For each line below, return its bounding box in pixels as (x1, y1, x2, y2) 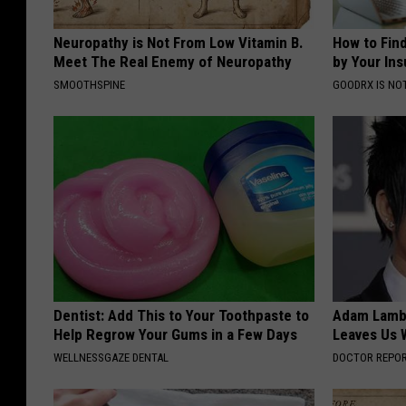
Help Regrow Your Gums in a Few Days (53, 325, 297, 344)
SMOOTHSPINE (53, 78, 125, 92)
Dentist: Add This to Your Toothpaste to (53, 306, 309, 325)
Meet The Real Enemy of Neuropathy (53, 53, 292, 72)
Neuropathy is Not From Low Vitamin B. (53, 34, 304, 53)
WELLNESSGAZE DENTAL (53, 351, 169, 365)
